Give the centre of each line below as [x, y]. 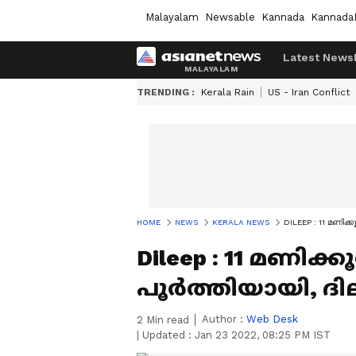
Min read [166, 320]
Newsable [230, 17]
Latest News [318, 57]
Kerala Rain [228, 92]
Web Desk [272, 319]
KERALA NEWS [241, 222]
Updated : [167, 335]
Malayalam [172, 17]
